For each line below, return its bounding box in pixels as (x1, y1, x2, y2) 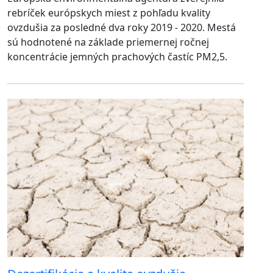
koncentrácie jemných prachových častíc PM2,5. (7, 50, 227, 64)
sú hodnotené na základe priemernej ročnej (7, 35, 209, 49)
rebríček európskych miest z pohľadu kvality (7, 6, 210, 20)
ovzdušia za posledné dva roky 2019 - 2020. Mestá (7, 21, 236, 35)
